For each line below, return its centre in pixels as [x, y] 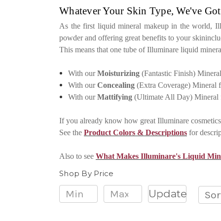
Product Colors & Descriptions [135, 132]
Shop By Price [87, 173]
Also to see [77, 156]
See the [72, 132]
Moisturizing [119, 73]
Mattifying [115, 97]
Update [167, 194]
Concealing [116, 85]
